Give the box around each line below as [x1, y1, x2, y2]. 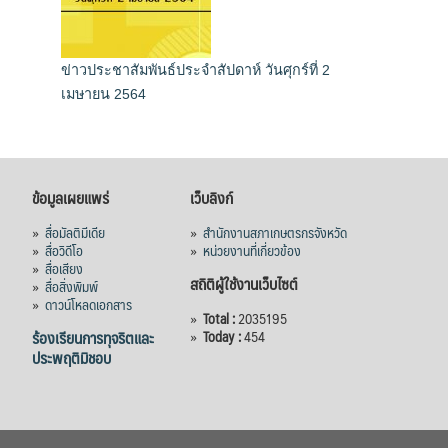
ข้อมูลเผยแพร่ [31, 183, 109, 211]
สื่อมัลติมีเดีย [44, 219, 105, 244]
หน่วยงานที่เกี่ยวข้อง [202, 237, 301, 262]
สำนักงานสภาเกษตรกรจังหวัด [202, 219, 347, 244]
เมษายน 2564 [61, 86, 146, 103]
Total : [202, 305, 238, 330]
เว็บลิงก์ [189, 183, 233, 211]
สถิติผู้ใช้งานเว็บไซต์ [189, 269, 298, 297]
